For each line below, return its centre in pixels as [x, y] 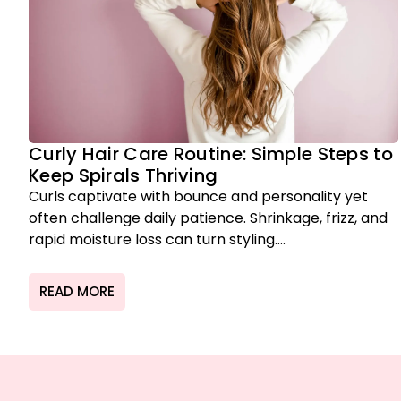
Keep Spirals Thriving [124, 176]
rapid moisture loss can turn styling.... [157, 240]
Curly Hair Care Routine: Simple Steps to [211, 154]
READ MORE [77, 291]
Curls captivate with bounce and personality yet [198, 197]
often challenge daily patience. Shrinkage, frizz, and [208, 218]
